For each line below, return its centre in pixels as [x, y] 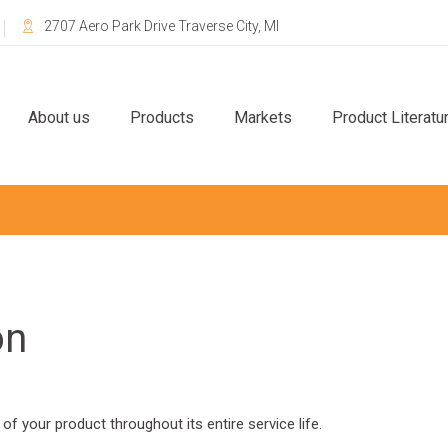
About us [59, 117]
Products [162, 117]
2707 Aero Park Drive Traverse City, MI [161, 26]
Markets [263, 117]
